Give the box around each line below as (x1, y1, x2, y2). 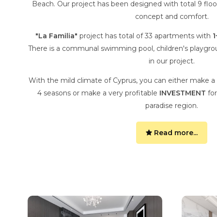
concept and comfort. (135, 12, 209, 21)
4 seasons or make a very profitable (37, 89, 159, 97)
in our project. (149, 57, 195, 65)
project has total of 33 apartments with (77, 31, 213, 40)
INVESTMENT (159, 89, 206, 97)
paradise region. (145, 101, 198, 110)
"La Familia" (35, 31, 77, 40)
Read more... (152, 128, 198, 137)
